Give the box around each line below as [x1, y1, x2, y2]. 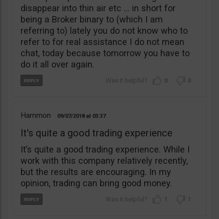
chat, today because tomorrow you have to [21, 48, 190, 59]
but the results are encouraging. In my [21, 167, 171, 177]
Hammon [21, 111, 51, 120]
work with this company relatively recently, [21, 155, 188, 166]
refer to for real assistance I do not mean [21, 37, 184, 47]
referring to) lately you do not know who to [21, 25, 188, 36]
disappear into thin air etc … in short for [21, 3, 175, 14]
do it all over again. [21, 59, 94, 70]
